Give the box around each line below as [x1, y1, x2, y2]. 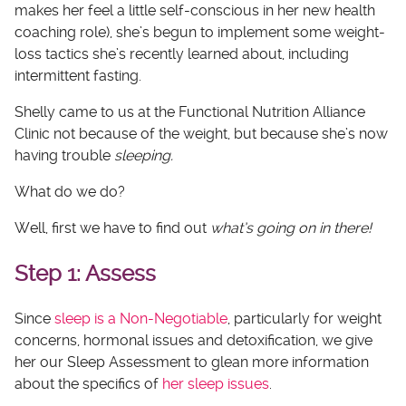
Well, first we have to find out [14, 219, 210, 237]
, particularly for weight [227, 310, 382, 328]
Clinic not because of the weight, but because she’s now [14, 125, 388, 143]
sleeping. [114, 147, 173, 165]
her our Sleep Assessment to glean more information [14, 353, 369, 372]
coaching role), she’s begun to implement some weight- [14, 24, 385, 42]
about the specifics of [14, 375, 162, 393]
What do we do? [14, 183, 125, 201]
